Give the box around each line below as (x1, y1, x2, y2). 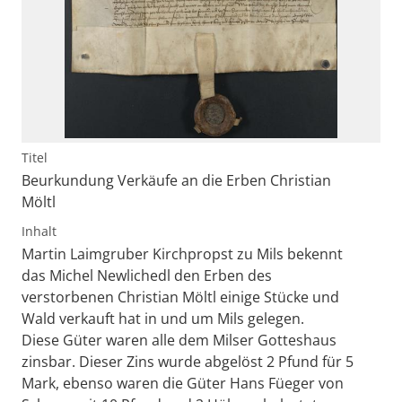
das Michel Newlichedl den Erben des (22, 265, 272, 285)
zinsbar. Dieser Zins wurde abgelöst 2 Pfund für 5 (22, 351, 354, 371)
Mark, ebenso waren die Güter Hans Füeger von (22, 372, 344, 393)
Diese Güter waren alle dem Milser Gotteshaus (22, 329, 336, 350)
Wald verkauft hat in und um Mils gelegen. (22, 308, 304, 328)
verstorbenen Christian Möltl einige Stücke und (22, 286, 339, 307)
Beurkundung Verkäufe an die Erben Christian (22, 170, 331, 190)
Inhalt (22, 222, 57, 240)
